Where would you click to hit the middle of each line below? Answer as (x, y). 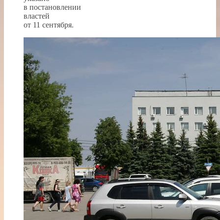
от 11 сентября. (49, 25)
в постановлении (52, 7)
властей (37, 16)
